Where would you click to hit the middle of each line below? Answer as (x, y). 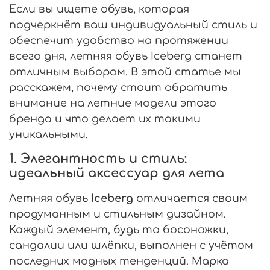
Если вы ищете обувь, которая (99, 9)
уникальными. (49, 134)
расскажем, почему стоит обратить (118, 87)
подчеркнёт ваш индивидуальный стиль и (133, 24)
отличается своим (190, 198)
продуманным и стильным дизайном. (118, 214)
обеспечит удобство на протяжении (119, 40)
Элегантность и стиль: (104, 159)
